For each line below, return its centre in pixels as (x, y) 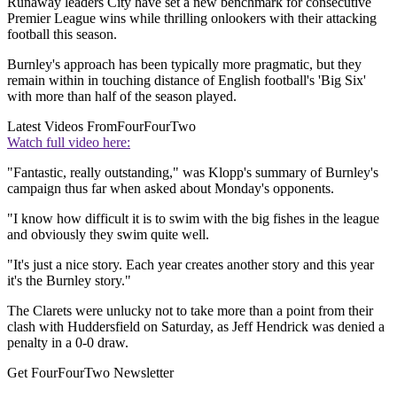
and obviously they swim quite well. (108, 235)
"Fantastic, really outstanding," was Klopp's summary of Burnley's (193, 173)
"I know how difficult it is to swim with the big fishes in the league (193, 219)
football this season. (62, 35)
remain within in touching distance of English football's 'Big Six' (187, 81)
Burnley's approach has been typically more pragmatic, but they (184, 65)
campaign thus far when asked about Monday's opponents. (171, 189)
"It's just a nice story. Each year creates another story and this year (191, 265)
